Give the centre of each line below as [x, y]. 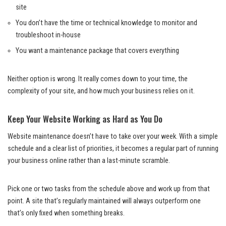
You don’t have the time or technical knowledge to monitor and [106, 23]
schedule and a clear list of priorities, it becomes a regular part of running [113, 149]
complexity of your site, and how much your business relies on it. [101, 91]
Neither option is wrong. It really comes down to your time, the [98, 79]
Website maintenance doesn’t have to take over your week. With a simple [113, 137]
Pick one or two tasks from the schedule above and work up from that [109, 189]
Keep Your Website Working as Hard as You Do [85, 119]
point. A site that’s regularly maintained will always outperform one [104, 201]
